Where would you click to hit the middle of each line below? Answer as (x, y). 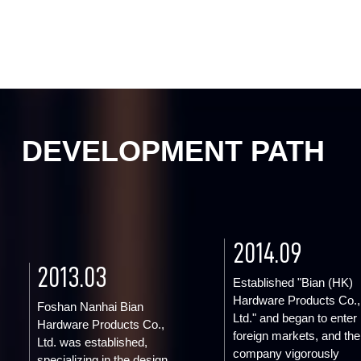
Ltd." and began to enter (295, 318)
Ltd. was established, (93, 342)
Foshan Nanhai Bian (91, 307)
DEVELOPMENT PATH (173, 151)
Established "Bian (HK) (293, 282)
